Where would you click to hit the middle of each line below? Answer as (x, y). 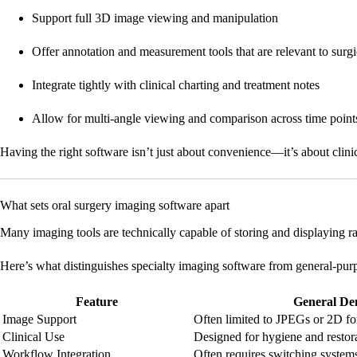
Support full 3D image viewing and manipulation (155, 18)
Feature (96, 302)
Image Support (39, 320)
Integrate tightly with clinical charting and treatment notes (176, 85)
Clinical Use (33, 337)
